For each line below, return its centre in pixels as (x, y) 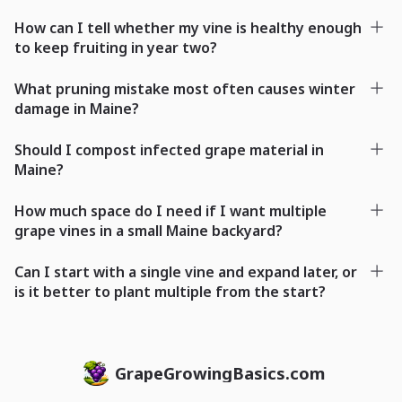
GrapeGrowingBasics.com (220, 373)
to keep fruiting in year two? (116, 47)
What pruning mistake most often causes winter (185, 88)
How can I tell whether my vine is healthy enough (188, 27)
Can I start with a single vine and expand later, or (186, 271)
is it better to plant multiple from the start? (170, 291)
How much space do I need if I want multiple (170, 210)
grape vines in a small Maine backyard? (149, 230)
